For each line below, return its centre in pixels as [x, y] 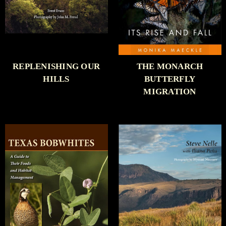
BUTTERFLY [170, 79]
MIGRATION [170, 92]
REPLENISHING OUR [56, 67]
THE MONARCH [170, 67]
